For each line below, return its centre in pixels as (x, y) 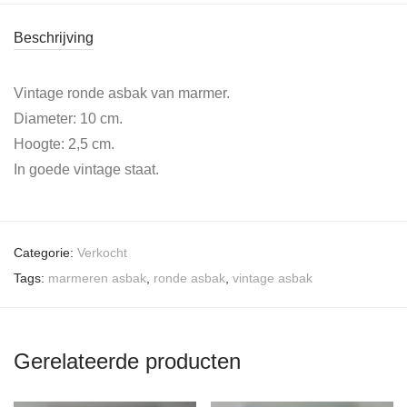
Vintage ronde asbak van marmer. (122, 93)
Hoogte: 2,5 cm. (64, 144)
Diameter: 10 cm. (68, 118)
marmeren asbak (97, 278)
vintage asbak (273, 278)
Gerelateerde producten (127, 361)
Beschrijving (54, 37)
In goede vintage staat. (86, 169)
